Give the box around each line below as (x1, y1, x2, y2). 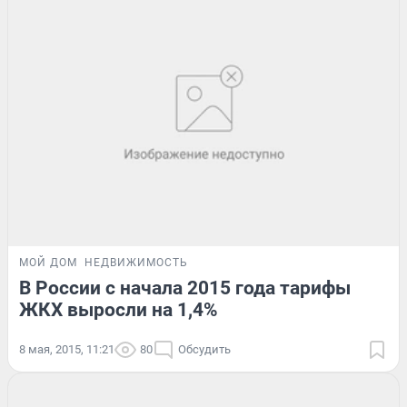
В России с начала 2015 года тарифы (19, 277, 351, 300)
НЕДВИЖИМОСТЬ (84, 256, 188, 270)
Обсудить (178, 342, 231, 357)
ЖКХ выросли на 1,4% (19, 299, 218, 322)
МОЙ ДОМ (19, 256, 77, 270)
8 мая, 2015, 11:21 (19, 342, 114, 357)
